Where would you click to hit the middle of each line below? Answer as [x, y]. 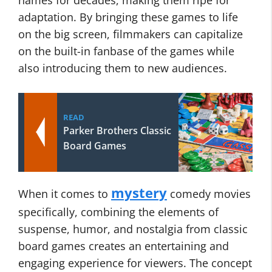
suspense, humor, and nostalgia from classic [133, 229]
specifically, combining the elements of [118, 212]
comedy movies [209, 194]
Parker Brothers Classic [117, 131]
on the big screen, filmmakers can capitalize [131, 34]
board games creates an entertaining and [124, 246]
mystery [139, 193]
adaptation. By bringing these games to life [128, 17]
